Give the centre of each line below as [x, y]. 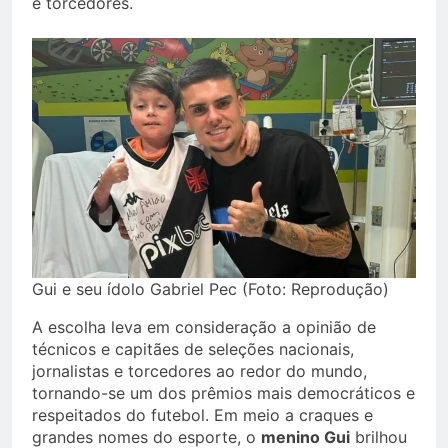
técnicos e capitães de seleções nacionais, [193, 348]
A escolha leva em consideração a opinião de [204, 326]
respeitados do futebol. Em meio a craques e [202, 414]
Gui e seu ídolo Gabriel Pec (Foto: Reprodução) [210, 288]
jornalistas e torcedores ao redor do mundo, [199, 370]
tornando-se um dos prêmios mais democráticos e [223, 392]
